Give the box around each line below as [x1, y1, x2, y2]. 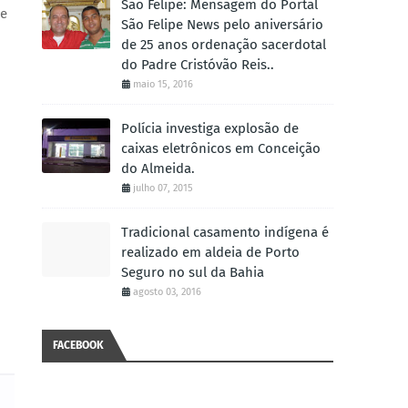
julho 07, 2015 [133, 182, 193, 194]
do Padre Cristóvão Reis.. [121, 56, 274, 73]
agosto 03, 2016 [133, 286, 201, 298]
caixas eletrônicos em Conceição [121, 140, 321, 157]
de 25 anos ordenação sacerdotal [121, 36, 326, 53]
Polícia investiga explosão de [121, 120, 299, 137]
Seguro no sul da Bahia [121, 264, 264, 280]
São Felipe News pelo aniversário [121, 16, 323, 33]
